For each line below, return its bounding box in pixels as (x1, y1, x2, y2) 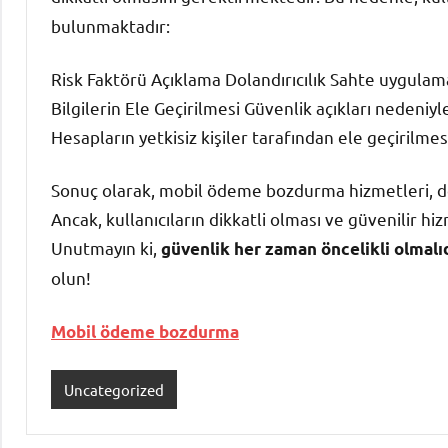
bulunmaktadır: (51, 15, 170, 37)
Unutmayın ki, (51, 237, 161, 259)
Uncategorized (63, 379, 164, 399)
